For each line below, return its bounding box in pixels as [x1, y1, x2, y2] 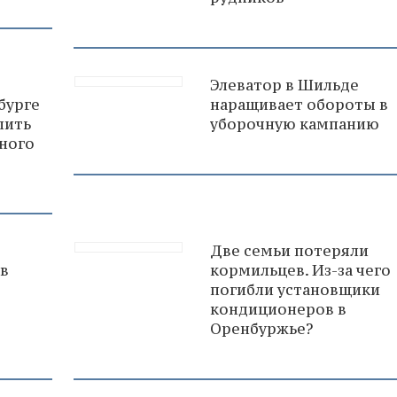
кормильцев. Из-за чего [210, 260, 391, 280]
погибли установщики [210, 279, 380, 300]
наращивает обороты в [210, 94, 388, 114]
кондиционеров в [210, 299, 346, 319]
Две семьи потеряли [210, 240, 369, 261]
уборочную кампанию [210, 113, 379, 134]
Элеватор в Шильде [210, 74, 359, 95]
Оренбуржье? [210, 318, 313, 339]
